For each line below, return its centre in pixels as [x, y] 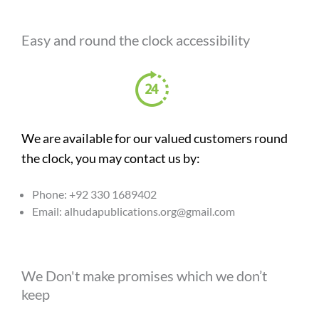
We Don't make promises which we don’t [144, 276]
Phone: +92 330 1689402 [94, 194]
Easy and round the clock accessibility [136, 40]
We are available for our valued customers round [155, 138]
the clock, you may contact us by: [111, 158]
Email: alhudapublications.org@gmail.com [134, 211]
